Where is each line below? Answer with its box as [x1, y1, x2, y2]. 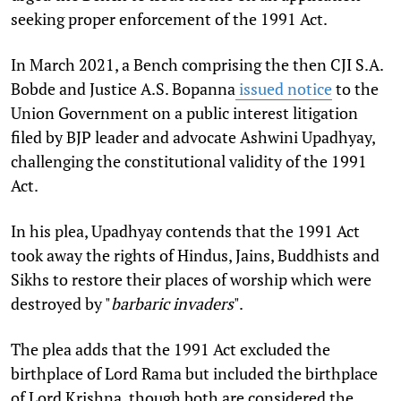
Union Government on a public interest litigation [11, 101, 358, 124]
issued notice [239, 77, 332, 99]
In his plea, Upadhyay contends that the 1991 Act [11, 219, 360, 242]
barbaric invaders [111, 292, 234, 314]
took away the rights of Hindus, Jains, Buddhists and [11, 243, 380, 266]
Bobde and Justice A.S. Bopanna [11, 77, 235, 99]
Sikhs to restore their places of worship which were [11, 268, 371, 290]
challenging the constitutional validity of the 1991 [11, 149, 367, 172]
